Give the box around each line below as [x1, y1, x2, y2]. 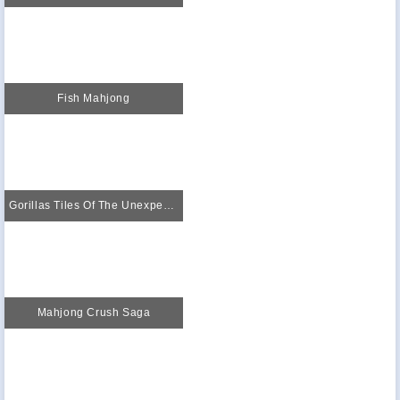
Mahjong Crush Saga [37, 305, 151, 319]
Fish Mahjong [57, 91, 130, 104]
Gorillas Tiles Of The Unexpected [162, 198, 174, 212]
